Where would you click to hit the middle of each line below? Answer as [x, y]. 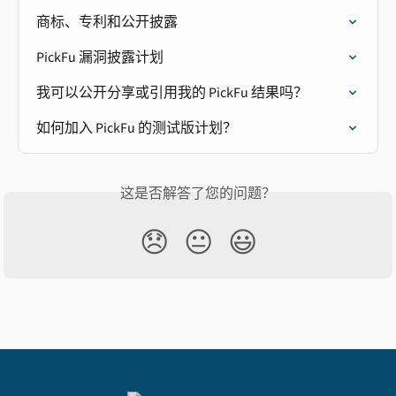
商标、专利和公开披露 [107, 23]
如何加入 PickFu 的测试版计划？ [137, 129]
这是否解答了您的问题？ [198, 194]
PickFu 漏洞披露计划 [100, 58]
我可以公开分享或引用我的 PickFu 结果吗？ [172, 93]
